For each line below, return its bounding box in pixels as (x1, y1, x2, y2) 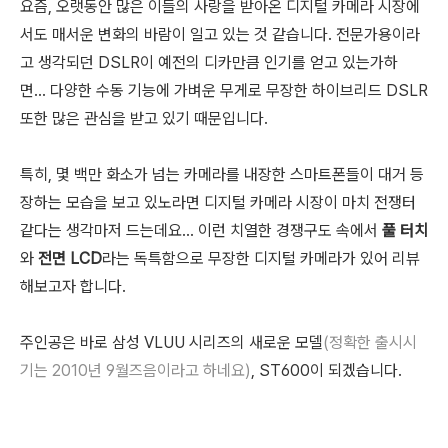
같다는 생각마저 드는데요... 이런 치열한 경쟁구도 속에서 (20, 221, 382, 240)
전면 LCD (38, 249, 102, 268)
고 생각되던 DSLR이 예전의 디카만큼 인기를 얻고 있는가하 (20, 53, 398, 72)
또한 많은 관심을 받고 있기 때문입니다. (20, 109, 268, 128)
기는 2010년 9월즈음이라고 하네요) (20, 361, 251, 380)
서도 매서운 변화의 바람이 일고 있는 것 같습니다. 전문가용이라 (20, 25, 420, 44)
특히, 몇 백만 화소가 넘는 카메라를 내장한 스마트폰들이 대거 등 (20, 165, 424, 184)
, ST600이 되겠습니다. (251, 361, 402, 380)
